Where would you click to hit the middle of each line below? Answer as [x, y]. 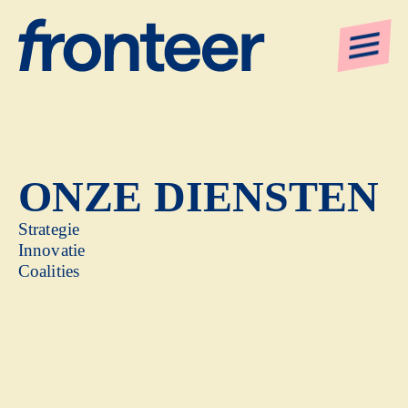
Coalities [49, 270]
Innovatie [51, 250]
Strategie [49, 229]
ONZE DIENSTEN [199, 196]
